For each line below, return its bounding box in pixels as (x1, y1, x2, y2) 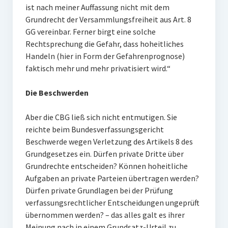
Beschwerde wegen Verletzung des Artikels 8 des (25, 136, 193, 147)
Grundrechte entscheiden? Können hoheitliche (25, 161, 188, 171)
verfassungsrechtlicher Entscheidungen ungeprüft (25, 197, 199, 208)
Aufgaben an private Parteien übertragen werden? (25, 173, 199, 183)
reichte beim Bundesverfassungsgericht (25, 124, 164, 134)
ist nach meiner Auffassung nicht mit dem (25, 2, 169, 12)
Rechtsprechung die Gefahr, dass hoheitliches (25, 39, 184, 49)
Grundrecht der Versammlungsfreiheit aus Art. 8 (25, 14, 191, 24)
